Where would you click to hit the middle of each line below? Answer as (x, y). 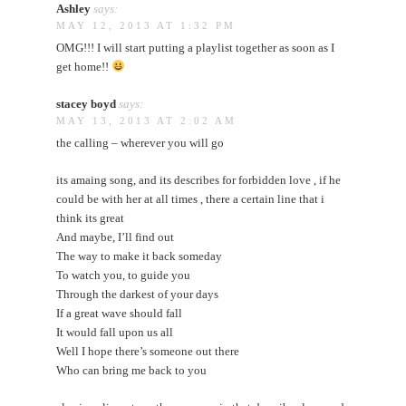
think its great (91, 217)
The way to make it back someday (140, 256)
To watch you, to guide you (124, 275)
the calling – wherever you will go (140, 142)
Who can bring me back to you (132, 370)
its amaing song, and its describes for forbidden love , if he (199, 179)
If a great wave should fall (120, 313)
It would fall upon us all (115, 332)
